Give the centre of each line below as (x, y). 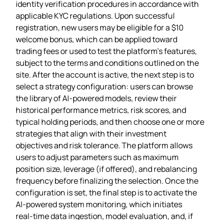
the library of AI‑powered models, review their (96, 98)
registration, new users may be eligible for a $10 (100, 27)
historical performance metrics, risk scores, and (101, 110)
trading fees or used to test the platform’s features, (106, 51)
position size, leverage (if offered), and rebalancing (106, 169)
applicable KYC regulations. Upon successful (95, 15)
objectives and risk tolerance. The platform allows (104, 145)
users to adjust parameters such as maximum (97, 157)
